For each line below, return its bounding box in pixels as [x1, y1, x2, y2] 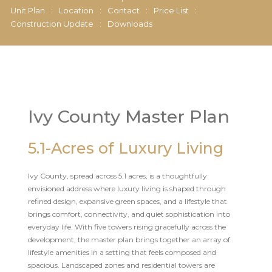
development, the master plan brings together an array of [27, 234, 230, 244]
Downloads [107, 18, 152, 29]
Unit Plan [10, 5, 45, 15]
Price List [153, 5, 189, 15]
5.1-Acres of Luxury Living [27, 138, 223, 157]
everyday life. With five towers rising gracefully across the [27, 222, 226, 231]
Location [58, 5, 93, 15]
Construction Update [10, 18, 93, 29]
